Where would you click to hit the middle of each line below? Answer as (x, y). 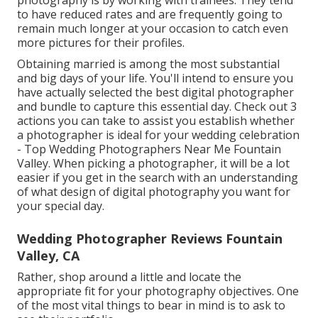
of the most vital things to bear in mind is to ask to (151, 306)
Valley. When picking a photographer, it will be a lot (153, 164)
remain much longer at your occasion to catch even (153, 29)
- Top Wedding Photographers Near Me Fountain (149, 149)
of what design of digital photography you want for (154, 192)
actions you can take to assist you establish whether (156, 121)
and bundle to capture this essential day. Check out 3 (157, 107)
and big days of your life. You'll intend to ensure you (155, 78)
